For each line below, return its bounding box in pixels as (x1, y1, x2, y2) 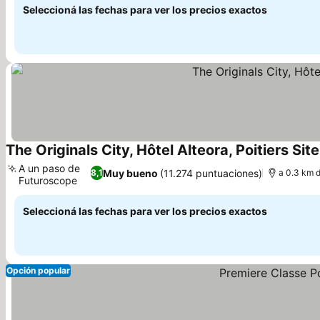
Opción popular (6, 265, 70, 276)
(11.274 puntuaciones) (160, 166, 263, 179)
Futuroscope (19, 174, 77, 186)
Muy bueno (103, 166, 159, 179)
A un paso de (19, 162, 80, 174)
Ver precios (5, 186, 49, 197)
